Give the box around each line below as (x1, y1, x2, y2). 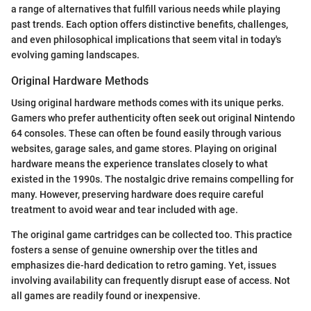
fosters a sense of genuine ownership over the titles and (11, 244, 258, 256)
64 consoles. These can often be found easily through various (11, 128, 281, 140)
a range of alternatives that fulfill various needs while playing (11, 3, 280, 15)
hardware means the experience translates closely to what (11, 158, 268, 170)
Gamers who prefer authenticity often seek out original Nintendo (11, 112, 295, 124)
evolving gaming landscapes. (11, 49, 140, 60)
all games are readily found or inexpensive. (11, 290, 201, 302)
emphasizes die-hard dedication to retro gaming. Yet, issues (11, 260, 276, 271)
